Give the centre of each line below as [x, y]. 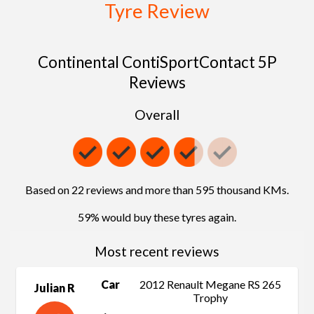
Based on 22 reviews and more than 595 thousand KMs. [157, 190]
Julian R [54, 288]
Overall [157, 115]
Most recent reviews [157, 252]
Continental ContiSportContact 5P [157, 62]
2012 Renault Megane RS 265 [210, 285]
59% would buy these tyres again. [157, 217]
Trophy [210, 298]
